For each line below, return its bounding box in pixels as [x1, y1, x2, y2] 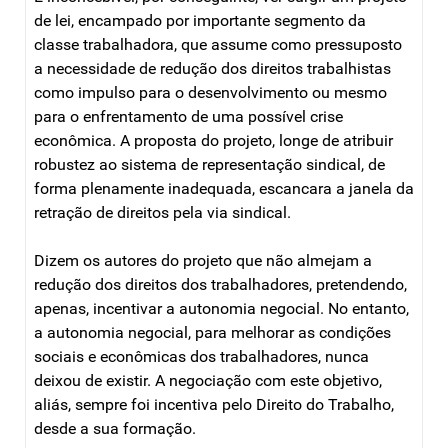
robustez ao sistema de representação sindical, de [34, 154, 385, 174]
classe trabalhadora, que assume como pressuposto [34, 34, 402, 54]
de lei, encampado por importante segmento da [34, 10, 366, 30]
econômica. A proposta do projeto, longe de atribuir [34, 130, 393, 150]
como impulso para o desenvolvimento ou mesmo [34, 82, 387, 102]
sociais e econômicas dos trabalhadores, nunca [34, 346, 369, 366]
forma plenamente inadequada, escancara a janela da [34, 178, 414, 198]
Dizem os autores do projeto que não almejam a [34, 250, 372, 270]
